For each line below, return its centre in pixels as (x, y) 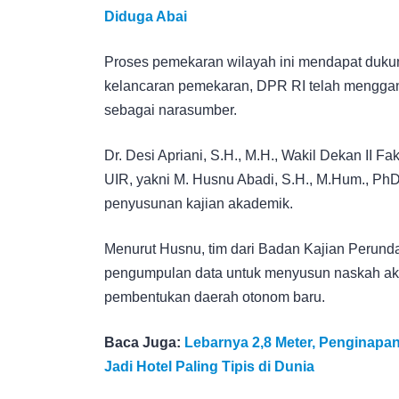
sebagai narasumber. (171, 110)
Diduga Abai (146, 16)
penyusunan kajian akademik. (199, 203)
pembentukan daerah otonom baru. (215, 297)
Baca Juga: (144, 342)
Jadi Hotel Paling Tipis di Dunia (209, 366)
